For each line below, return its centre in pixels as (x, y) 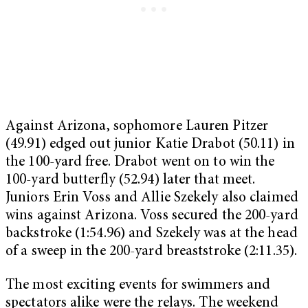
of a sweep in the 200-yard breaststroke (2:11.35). (152, 252)
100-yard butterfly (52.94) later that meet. (131, 180)
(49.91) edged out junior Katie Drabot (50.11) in (150, 144)
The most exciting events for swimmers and (138, 286)
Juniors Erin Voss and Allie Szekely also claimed (152, 198)
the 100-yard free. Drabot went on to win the (140, 162)
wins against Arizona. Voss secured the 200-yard (152, 216)
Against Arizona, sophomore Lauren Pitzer (137, 126)
